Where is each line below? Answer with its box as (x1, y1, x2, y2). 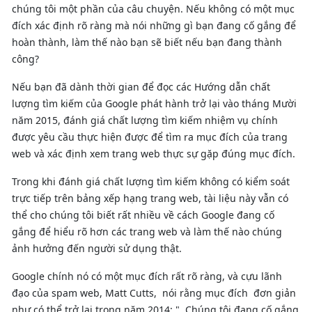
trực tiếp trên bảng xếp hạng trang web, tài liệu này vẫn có (12, 191, 288, 205)
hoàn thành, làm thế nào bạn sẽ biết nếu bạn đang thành (12, 35, 282, 49)
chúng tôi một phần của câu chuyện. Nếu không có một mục (12, 1, 295, 15)
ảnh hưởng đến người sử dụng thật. (12, 241, 182, 255)
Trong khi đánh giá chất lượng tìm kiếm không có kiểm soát (12, 174, 290, 188)
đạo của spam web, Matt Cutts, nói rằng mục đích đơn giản (12, 286, 296, 299)
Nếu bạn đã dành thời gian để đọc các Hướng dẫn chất (12, 79, 270, 93)
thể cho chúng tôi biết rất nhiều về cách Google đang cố (12, 208, 274, 221)
